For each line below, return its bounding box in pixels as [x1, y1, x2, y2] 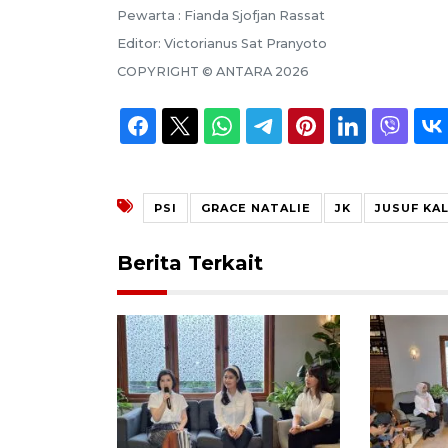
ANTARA [216, 63, 272, 79]
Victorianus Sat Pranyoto [164, 35, 327, 51]
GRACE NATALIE [201, 200, 311, 215]
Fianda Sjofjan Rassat [184, 7, 325, 23]
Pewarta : [117, 7, 184, 23]
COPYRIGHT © [117, 63, 216, 79]
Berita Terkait [117, 250, 263, 275]
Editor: [117, 35, 164, 51]
